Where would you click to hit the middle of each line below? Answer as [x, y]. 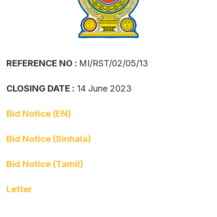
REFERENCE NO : [43, 63]
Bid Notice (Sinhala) [49, 139]
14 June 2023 [103, 88]
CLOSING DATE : [40, 88]
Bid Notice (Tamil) [45, 164]
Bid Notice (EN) [39, 113]
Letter [19, 189]
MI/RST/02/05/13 [114, 63]
